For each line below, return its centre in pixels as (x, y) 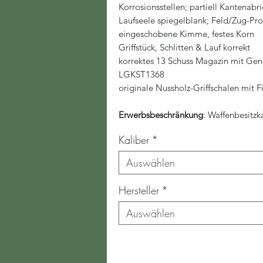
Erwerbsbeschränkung (161, 115)
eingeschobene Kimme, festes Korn (186, 34)
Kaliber (134, 140)
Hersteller (139, 190)
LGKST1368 (141, 74)
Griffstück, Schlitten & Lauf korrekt (184, 47)
